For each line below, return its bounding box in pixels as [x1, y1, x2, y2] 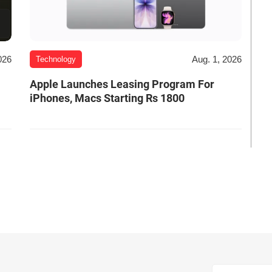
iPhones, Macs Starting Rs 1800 [29, 92, 185, 105]
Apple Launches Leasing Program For [29, 78, 214, 91]
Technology [35, 55, 76, 64]
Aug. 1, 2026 [192, 53, 242, 64]
